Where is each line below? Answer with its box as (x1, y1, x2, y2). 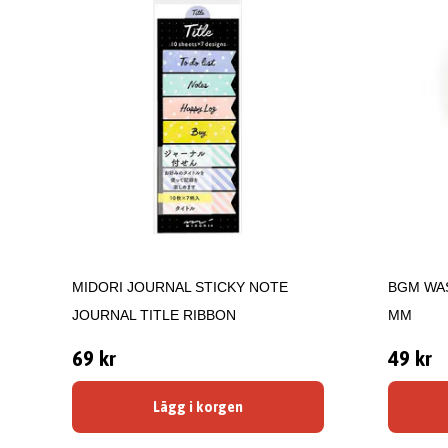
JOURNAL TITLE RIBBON (72, 307, 236, 323)
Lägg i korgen (153, 399, 243, 415)
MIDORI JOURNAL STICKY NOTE (72, 279, 288, 295)
